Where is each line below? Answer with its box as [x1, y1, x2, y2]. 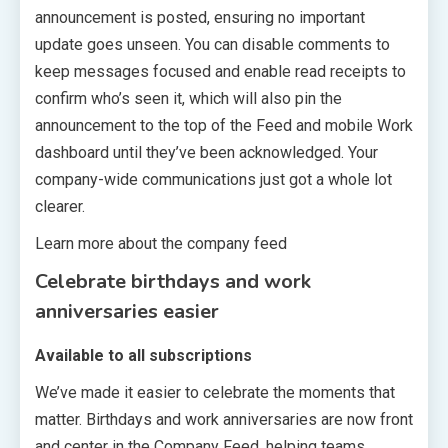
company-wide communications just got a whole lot [35, 169, 392, 189]
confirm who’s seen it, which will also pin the [35, 88, 342, 108]
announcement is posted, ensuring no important [35, 7, 365, 27]
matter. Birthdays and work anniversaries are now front [35, 409, 413, 429]
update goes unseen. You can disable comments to [35, 34, 390, 54]
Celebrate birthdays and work [35, 267, 311, 295]
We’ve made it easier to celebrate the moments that [35, 382, 395, 402]
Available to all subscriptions [35, 345, 252, 365]
